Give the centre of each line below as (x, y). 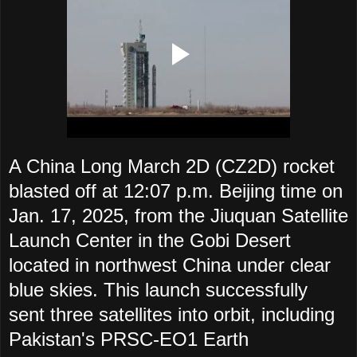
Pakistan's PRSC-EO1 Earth (129, 339)
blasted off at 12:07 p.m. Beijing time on (176, 191)
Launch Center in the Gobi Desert (150, 241)
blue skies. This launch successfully (158, 290)
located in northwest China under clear (170, 265)
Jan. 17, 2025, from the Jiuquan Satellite (178, 216)
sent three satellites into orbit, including (172, 315)
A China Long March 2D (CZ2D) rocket (172, 167)
